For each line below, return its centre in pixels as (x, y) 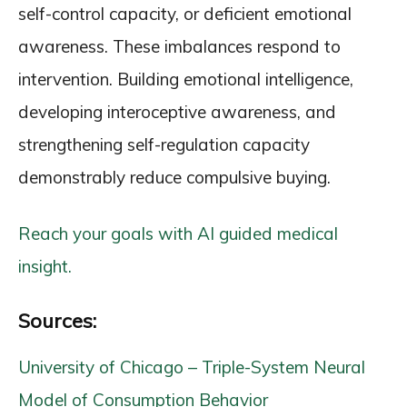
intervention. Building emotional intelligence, (186, 79)
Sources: (57, 321)
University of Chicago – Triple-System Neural (192, 367)
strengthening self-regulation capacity (164, 144)
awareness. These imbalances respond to (179, 46)
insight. (45, 266)
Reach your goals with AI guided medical (178, 233)
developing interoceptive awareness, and (177, 112)
